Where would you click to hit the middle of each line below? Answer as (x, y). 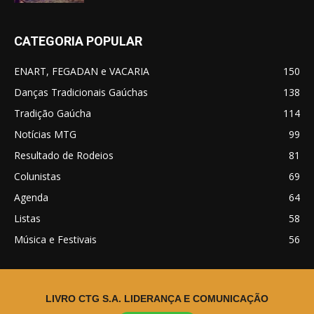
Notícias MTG (45, 134)
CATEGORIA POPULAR (78, 41)
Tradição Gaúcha (53, 113)
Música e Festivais (55, 239)
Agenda (31, 197)
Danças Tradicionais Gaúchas (81, 92)
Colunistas (37, 176)
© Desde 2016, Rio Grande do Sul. (157, 301)
